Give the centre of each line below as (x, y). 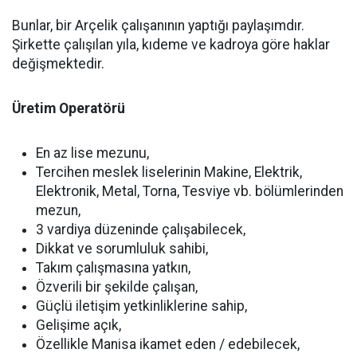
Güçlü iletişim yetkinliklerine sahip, (141, 306)
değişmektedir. (58, 64)
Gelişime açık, (78, 326)
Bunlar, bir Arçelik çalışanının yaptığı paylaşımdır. (158, 26)
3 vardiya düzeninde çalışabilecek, (141, 230)
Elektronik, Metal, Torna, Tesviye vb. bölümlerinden (190, 192)
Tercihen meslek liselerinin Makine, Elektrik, (169, 173)
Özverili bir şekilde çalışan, (117, 287)
